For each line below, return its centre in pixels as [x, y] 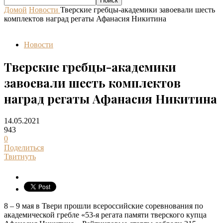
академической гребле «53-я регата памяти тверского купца [105, 215]
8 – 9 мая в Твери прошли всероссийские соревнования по [104, 206]
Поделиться [24, 148]
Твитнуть [20, 157]
